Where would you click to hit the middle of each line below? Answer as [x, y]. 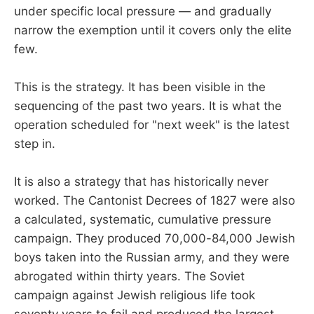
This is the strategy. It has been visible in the [140, 87]
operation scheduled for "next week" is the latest [152, 124]
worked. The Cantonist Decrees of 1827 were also [155, 201]
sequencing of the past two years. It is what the [148, 105]
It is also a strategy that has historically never [141, 182]
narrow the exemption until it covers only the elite [153, 30]
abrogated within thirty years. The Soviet [129, 277]
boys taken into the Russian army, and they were [152, 258]
